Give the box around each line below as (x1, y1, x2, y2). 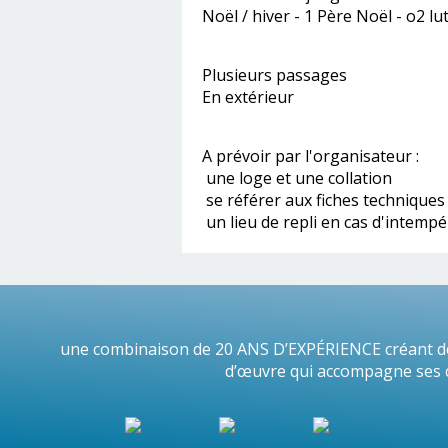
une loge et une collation (202, 167, 392, 189)
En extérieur (202, 86, 294, 108)
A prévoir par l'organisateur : (202, 145, 419, 167)
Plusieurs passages (202, 64, 347, 86)
